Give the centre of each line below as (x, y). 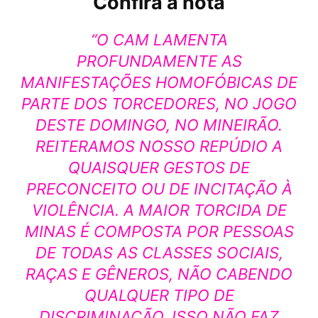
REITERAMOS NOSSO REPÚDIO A (159, 146)
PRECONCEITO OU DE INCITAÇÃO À (159, 188)
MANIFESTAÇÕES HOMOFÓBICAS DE (159, 82)
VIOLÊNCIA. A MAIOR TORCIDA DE (159, 210)
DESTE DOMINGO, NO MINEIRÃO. (159, 125)
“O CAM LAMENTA (159, 39)
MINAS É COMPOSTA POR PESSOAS (159, 231)
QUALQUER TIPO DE (159, 295)
